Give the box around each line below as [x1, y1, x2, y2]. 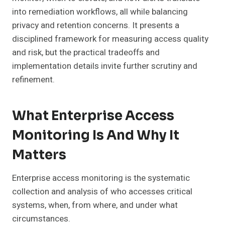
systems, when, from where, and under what [12, 199, 178, 212]
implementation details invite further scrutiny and [12, 60, 197, 73]
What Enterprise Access [12, 107, 174, 125]
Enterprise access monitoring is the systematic [12, 172, 190, 185]
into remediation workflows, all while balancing [12, 6, 188, 19]
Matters [12, 147, 66, 164]
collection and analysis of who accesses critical [12, 185, 192, 198]
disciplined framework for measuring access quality [12, 33, 208, 46]
